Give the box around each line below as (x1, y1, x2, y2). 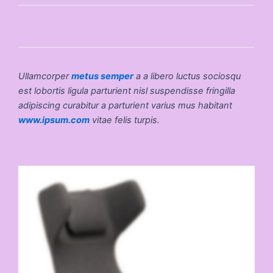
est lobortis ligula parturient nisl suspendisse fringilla (18, 85, 235, 96)
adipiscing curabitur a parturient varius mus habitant (18, 99, 232, 111)
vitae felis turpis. (90, 114, 160, 126)
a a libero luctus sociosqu (133, 70, 241, 82)
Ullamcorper (18, 70, 71, 82)
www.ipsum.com (18, 114, 90, 126)
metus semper (71, 70, 133, 82)
